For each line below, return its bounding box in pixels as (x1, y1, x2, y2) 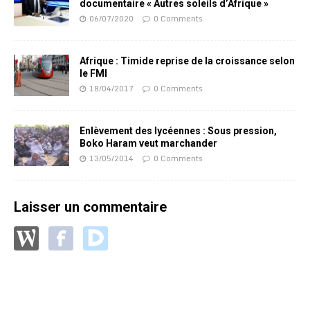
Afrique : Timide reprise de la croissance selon (80, 55, 295, 67)
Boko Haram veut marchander (80, 138, 217, 149)
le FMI (80, 68, 107, 80)
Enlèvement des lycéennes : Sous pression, (80, 125, 277, 137)
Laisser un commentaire (14, 199, 167, 216)
